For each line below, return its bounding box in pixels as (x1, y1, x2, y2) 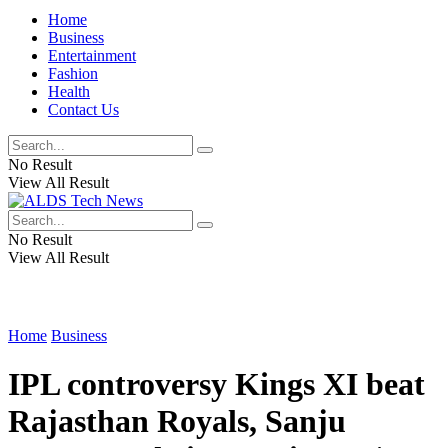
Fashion (48, 65, 98, 82)
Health (48, 83, 90, 100)
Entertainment (48, 47, 136, 64)
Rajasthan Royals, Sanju (8, 403, 346, 440)
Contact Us (48, 101, 119, 118)
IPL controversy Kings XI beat (8, 366, 425, 403)
